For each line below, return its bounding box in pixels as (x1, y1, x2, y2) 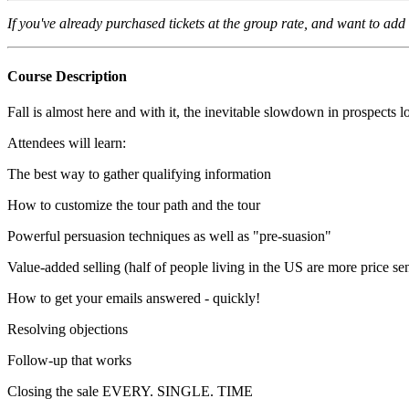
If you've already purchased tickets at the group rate (7, 16, 304, 32)
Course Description (7, 68, 127, 84)
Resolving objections (7, 320, 128, 337)
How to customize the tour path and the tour (7, 196, 264, 213)
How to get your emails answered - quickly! (7, 289, 260, 306)
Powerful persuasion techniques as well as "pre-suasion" (7, 227, 335, 244)
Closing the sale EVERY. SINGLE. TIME (7, 383, 253, 399)
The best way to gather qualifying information (7, 165, 271, 182)
